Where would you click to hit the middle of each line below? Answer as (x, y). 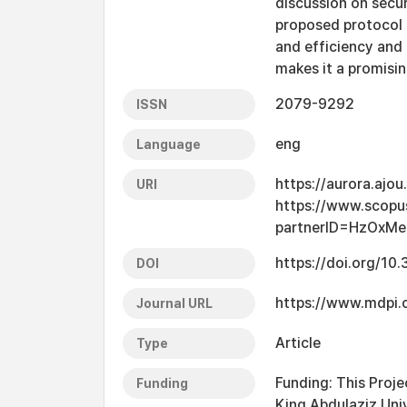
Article (298, 343)
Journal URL (174, 303)
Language (169, 144)
